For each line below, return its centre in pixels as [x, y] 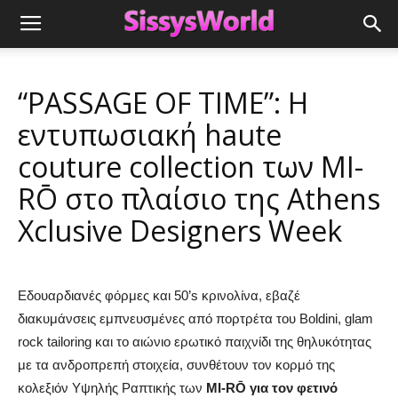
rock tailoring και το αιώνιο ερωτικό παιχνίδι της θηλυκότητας [195, 342]
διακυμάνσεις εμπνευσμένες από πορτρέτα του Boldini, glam [195, 318]
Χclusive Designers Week [180, 231]
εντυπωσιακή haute [150, 135]
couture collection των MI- [191, 167]
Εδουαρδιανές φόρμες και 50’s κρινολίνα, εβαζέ [159, 295]
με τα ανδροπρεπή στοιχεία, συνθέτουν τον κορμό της [176, 365]
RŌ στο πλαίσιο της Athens [199, 199]
